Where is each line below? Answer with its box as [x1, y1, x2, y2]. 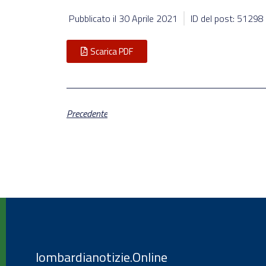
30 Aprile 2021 [119, 11, 178, 26]
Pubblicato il [69, 11, 119, 26]
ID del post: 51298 [191, 11, 264, 26]
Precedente [66, 106, 107, 121]
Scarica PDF [90, 44, 133, 58]
